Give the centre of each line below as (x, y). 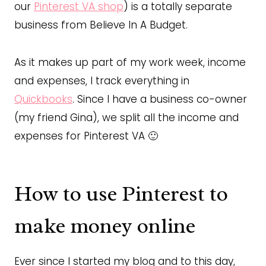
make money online (105, 225)
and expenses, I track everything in (102, 80)
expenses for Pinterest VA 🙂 (86, 136)
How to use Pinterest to (121, 193)
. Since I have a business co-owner (160, 99)
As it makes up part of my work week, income (130, 62)
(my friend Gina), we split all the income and (126, 117)
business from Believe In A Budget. (101, 25)
